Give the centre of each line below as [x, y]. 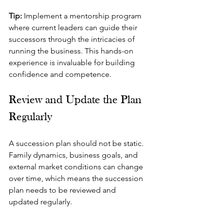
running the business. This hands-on [72, 51]
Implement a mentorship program [83, 16]
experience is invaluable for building [73, 63]
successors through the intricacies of [73, 39]
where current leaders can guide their [74, 27]
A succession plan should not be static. [77, 143]
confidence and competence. [60, 74]
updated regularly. [40, 202]
